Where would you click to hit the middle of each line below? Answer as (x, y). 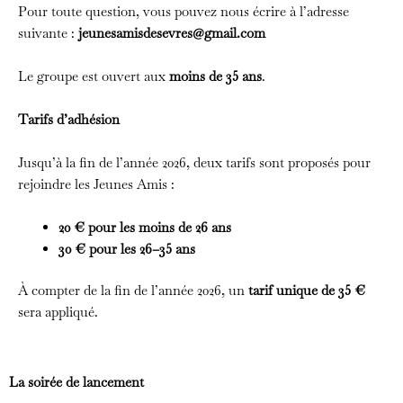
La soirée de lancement (78, 382)
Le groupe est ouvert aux (94, 76)
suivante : (48, 32)
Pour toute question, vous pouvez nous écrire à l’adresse (184, 11)
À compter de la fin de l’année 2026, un (133, 291)
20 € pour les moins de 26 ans (145, 227)
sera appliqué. (58, 312)
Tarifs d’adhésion (69, 119)
